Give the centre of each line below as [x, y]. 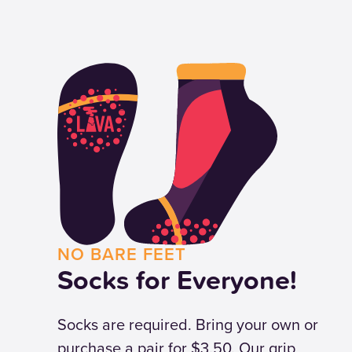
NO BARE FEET [122, 254]
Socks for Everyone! [178, 280]
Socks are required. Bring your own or [188, 324]
